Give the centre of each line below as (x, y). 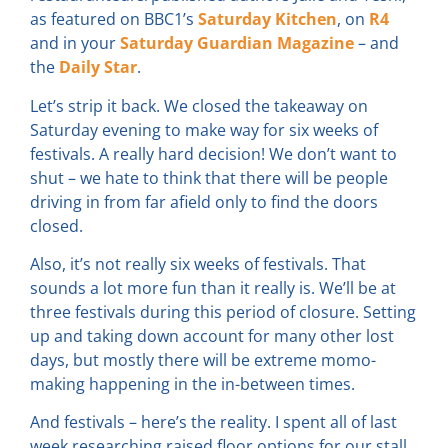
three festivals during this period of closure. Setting (223, 311)
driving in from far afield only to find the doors (204, 201)
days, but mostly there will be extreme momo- (203, 359)
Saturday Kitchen (267, 19)
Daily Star (98, 67)
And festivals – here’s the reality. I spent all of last (213, 422)
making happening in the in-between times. (192, 383)
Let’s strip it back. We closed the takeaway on (199, 105)
